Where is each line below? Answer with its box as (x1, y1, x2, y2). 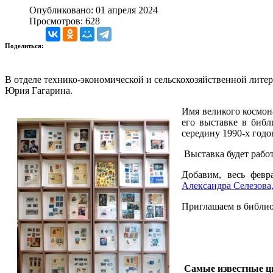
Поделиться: (5, 41, 46, 49)
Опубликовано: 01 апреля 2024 (29, 4, 158, 15)
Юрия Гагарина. (5, 85, 73, 96)
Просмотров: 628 (29, 15, 100, 26)
